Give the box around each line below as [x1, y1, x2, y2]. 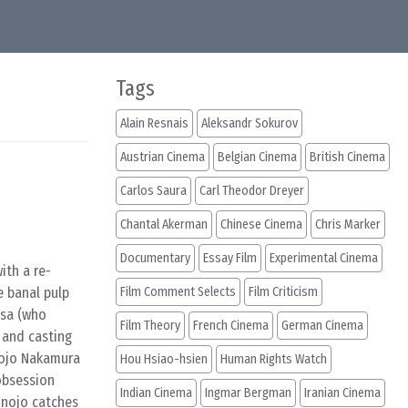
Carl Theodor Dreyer [199, 183, 304, 199]
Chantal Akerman [120, 217, 208, 232]
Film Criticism [249, 284, 318, 300]
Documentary [120, 250, 190, 266]
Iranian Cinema [304, 385, 381, 401]
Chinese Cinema [220, 217, 302, 232]
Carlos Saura [120, 183, 187, 199]
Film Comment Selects [120, 284, 236, 300]
